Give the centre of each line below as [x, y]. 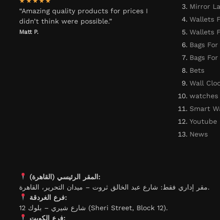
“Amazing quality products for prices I [84, 11]
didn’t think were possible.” [66, 21]
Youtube [203, 121]
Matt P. [29, 32]
